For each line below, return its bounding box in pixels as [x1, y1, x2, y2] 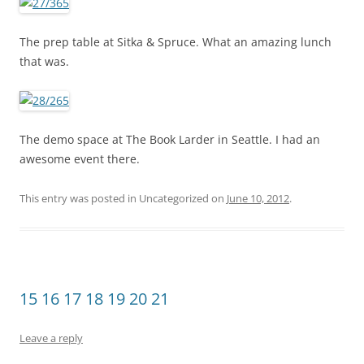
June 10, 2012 [227, 191, 289, 206]
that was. [19, 54, 69, 69]
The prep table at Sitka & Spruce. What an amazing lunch [19, 34, 331, 50]
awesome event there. [19, 151, 140, 167]
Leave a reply [19, 331, 83, 345]
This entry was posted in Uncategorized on [19, 191, 227, 206]
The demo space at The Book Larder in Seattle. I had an [19, 132, 320, 147]
